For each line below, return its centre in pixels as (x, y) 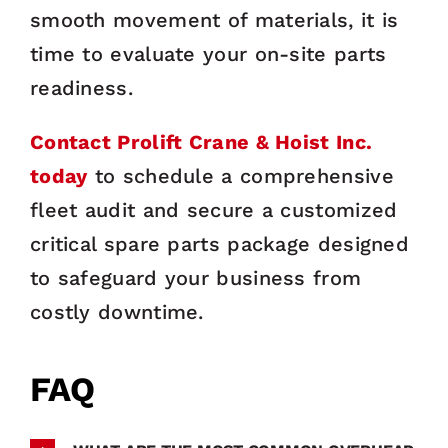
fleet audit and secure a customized (213, 210)
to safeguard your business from (195, 278)
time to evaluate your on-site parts (208, 54)
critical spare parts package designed (219, 244)
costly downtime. (116, 312)
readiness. (81, 88)
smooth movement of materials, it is (214, 20)
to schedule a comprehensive (240, 176)
